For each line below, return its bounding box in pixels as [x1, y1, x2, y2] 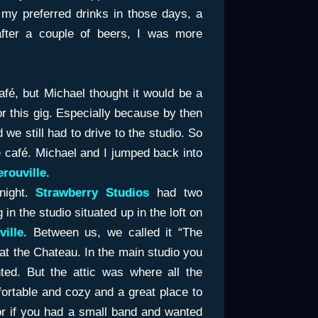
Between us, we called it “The [27, 225, 202, 239]
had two [157, 185, 202, 199]
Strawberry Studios [35, 185, 150, 199]
